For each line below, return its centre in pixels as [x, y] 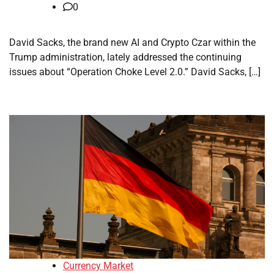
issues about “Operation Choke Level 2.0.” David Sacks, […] [135, 72]
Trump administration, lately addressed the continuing [125, 57]
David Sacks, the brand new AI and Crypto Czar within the [132, 43]
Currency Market [98, 266]
